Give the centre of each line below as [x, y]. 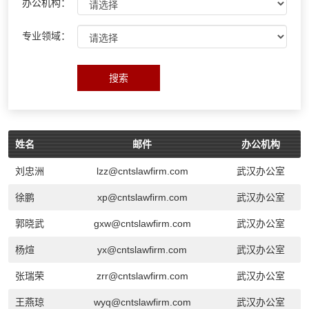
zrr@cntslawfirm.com [142, 276]
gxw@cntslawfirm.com [142, 224]
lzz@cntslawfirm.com [142, 171]
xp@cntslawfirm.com [142, 198]
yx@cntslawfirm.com [142, 250]
